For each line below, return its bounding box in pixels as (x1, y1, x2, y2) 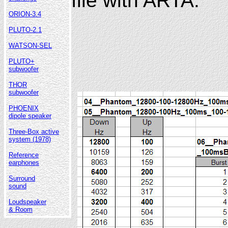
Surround (9, 174, 35, 182)
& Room (9, 205, 33, 213)
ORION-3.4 (9, 10, 41, 18)
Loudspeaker (9, 197, 46, 206)
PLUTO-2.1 (9, 25, 42, 34)
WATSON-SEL (9, 41, 52, 49)
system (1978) (9, 135, 51, 143)
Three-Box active (9, 127, 59, 135)
